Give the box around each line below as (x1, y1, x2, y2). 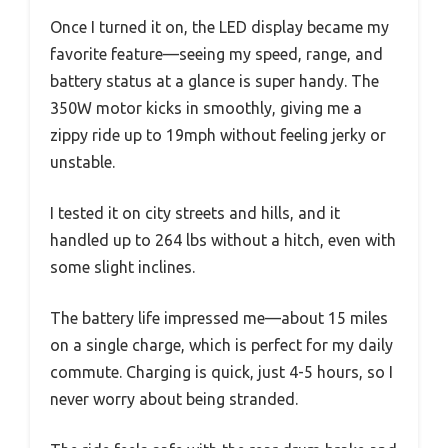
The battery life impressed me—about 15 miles (50, 308, 388, 327)
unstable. (50, 152, 115, 171)
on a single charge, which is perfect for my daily (50, 335, 393, 354)
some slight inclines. (50, 257, 195, 276)
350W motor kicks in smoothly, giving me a (50, 98, 362, 117)
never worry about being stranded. (50, 389, 298, 408)
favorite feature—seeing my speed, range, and (50, 44, 383, 63)
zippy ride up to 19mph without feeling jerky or (50, 125, 386, 144)
